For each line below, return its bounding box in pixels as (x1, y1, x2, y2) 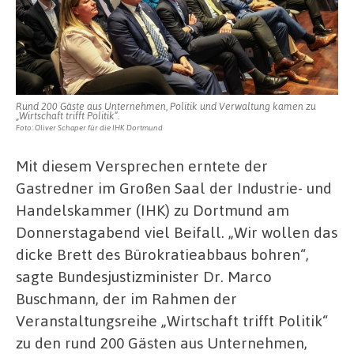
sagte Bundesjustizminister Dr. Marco (16, 265, 272, 286)
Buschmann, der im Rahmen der (16, 288, 237, 308)
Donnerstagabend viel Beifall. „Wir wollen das (16, 221, 337, 242)
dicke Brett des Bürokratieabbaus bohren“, (16, 243, 309, 264)
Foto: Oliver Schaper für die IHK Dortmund (16, 122, 163, 132)
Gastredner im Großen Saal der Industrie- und (16, 177, 332, 198)
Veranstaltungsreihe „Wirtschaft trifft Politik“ (16, 310, 328, 330)
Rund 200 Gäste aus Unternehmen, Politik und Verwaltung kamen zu (16, 99, 316, 112)
